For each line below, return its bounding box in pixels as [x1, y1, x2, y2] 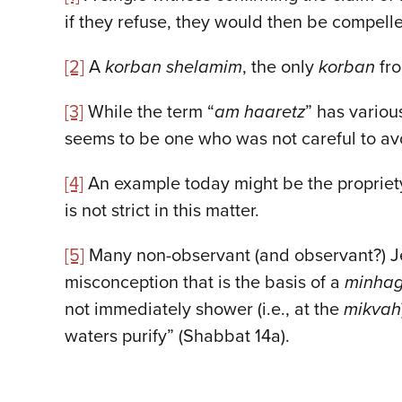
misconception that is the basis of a [65, 272, 345, 293]
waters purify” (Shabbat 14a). [65, 326, 290, 347]
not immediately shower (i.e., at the [65, 299, 344, 320]
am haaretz [214, 101, 305, 123]
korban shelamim [105, 57, 242, 78]
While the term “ [83, 101, 214, 123]
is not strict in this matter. [65, 200, 264, 222]
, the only [242, 57, 319, 78]
